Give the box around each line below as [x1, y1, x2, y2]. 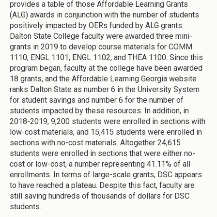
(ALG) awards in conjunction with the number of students [10, 10, 199, 19]
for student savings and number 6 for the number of [10, 95, 184, 105]
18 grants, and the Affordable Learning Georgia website [10, 74, 197, 83]
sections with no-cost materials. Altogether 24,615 [10, 138, 181, 147]
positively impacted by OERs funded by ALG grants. [10, 20, 184, 30]
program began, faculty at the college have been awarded [10, 63, 202, 73]
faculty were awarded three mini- [81, 31, 192, 41]
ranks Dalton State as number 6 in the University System [10, 84, 200, 94]
